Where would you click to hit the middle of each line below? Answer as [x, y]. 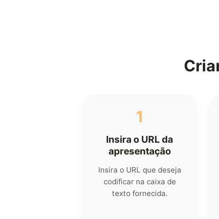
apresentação [140, 151]
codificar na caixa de [140, 182]
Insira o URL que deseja [140, 170]
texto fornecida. [140, 194]
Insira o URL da [140, 140]
